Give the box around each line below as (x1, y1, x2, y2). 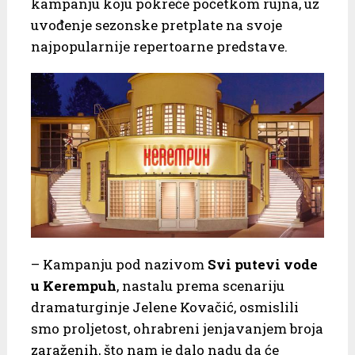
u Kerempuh (30, 276, 116, 295)
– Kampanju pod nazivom (30, 254, 208, 273)
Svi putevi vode (207, 254, 318, 273)
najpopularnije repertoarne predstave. (30, 36, 288, 55)
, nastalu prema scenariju (116, 276, 284, 295)
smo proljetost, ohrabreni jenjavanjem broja (30, 319, 323, 338)
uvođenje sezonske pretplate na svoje (30, 15, 282, 34)
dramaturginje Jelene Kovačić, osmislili (30, 297, 299, 316)
